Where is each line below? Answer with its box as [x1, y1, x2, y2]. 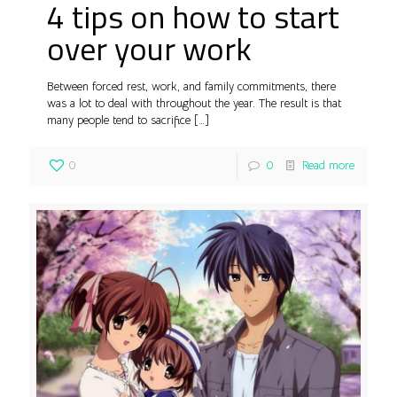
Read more [302, 157, 354, 173]
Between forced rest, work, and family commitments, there [47, 78, 336, 94]
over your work [47, 23, 252, 73]
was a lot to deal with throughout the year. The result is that [47, 95, 341, 111]
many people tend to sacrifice [47, 112, 191, 128]
